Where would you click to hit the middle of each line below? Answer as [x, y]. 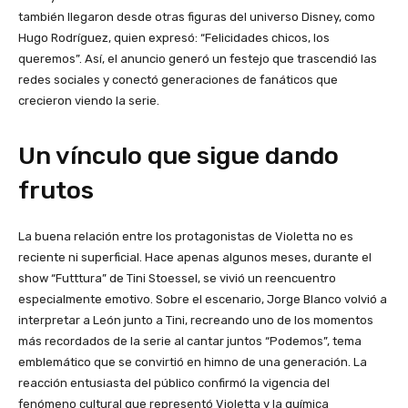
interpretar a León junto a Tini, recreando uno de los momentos [196, 321]
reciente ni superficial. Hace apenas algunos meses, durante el [195, 258]
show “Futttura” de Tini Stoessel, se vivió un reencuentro [177, 279]
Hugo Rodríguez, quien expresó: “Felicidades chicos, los [174, 38]
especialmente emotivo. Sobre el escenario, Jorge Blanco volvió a [203, 300]
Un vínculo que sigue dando [178, 156]
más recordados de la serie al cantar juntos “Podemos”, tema [190, 342]
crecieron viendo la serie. [89, 101]
